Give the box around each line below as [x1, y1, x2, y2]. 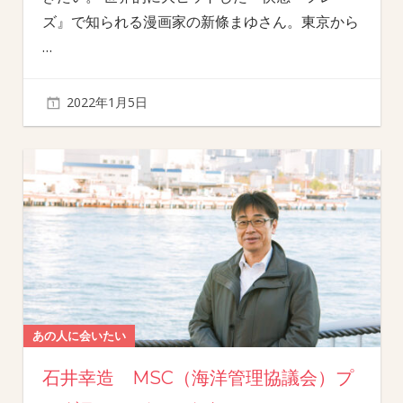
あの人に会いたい [31, 327, 126, 345]
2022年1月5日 [66, 93, 148, 111]
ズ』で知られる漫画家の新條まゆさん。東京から [41, 11, 359, 31]
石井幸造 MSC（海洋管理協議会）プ [41, 367, 354, 390]
